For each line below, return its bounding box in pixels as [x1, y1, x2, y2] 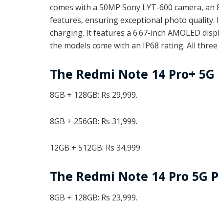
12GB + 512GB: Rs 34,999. [50, 142, 144, 153]
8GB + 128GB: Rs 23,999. [50, 192, 137, 203]
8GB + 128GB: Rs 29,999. [50, 89, 137, 101]
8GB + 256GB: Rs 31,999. [50, 116, 137, 127]
